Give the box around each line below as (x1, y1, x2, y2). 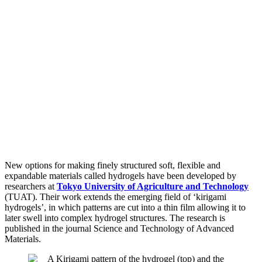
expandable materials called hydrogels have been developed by (5, 170, 236, 181)
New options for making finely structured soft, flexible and (5, 160, 220, 170)
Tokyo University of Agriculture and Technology (57, 181, 249, 191)
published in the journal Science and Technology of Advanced (5, 223, 234, 233)
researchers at (5, 181, 57, 191)
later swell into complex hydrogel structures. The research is (5, 212, 225, 223)
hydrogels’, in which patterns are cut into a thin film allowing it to (5, 202, 246, 212)
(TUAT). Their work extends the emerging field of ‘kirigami (5, 191, 226, 202)
